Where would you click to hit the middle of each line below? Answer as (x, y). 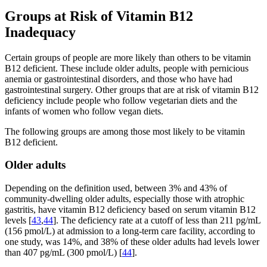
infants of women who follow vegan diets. (84, 111)
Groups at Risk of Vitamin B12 (99, 16)
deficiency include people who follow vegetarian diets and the (121, 100)
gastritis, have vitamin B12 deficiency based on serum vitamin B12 (130, 209)
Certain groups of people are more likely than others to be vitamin (128, 57)
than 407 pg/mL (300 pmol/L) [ (63, 252)
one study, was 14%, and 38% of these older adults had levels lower (132, 241)
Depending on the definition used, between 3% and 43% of (116, 188)
